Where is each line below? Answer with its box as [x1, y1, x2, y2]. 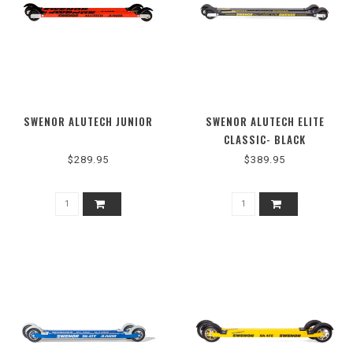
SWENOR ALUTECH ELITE [205, 113, 325, 129]
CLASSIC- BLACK [224, 131, 306, 147]
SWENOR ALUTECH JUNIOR [24, 113, 153, 129]
